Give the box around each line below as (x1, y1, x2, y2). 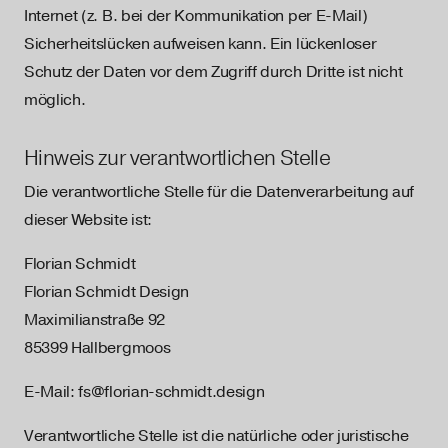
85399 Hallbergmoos (24, 338, 171, 358)
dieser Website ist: (24, 210, 152, 230)
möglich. (24, 90, 86, 110)
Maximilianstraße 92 (24, 310, 165, 330)
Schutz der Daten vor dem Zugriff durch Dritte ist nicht (24, 62, 403, 82)
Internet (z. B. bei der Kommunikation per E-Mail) (24, 6, 368, 26)
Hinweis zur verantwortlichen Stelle (24, 145, 331, 170)
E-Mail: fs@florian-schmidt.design (24, 382, 265, 402)
